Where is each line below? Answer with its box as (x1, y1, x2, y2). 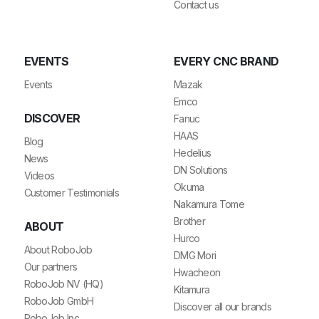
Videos (23, 169, 55, 182)
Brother (173, 215, 206, 228)
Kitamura (173, 283, 210, 296)
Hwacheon (173, 266, 221, 279)
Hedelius (173, 147, 211, 159)
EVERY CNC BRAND (173, 54, 279, 69)
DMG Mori (173, 249, 216, 262)
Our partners (23, 261, 78, 273)
